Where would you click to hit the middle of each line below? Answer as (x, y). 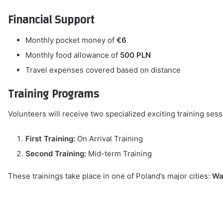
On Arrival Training (109, 139)
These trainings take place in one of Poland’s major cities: (110, 176)
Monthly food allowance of (73, 55)
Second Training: (56, 154)
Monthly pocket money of (71, 40)
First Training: (51, 139)
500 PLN (136, 55)
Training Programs (54, 94)
